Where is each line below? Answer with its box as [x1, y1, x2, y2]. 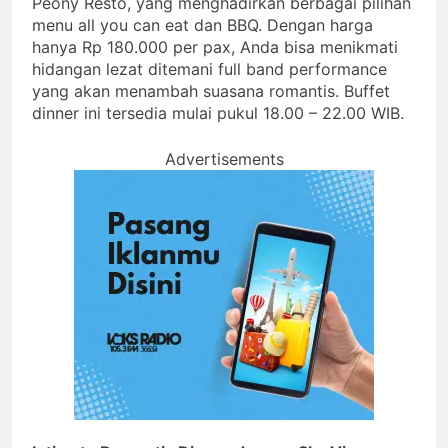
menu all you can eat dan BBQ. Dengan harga [32, 14, 373, 35]
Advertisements [164, 148, 284, 169]
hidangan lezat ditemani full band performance [32, 58, 387, 79]
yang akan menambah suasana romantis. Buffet [32, 80, 390, 101]
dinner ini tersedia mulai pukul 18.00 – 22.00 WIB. [32, 102, 409, 123]
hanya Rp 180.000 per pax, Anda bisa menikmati [32, 36, 398, 57]
